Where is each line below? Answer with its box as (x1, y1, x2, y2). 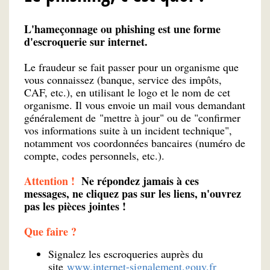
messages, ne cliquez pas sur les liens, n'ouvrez (24, 186, 241, 202)
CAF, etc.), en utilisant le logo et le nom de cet (24, 85, 230, 100)
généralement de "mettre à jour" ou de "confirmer (24, 110, 240, 125)
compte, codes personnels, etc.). (24, 148, 165, 163)
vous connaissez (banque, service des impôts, (24, 72, 222, 87)
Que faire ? (24, 224, 77, 240)
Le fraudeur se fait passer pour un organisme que (24, 60, 239, 75)
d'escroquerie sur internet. (24, 34, 148, 50)
